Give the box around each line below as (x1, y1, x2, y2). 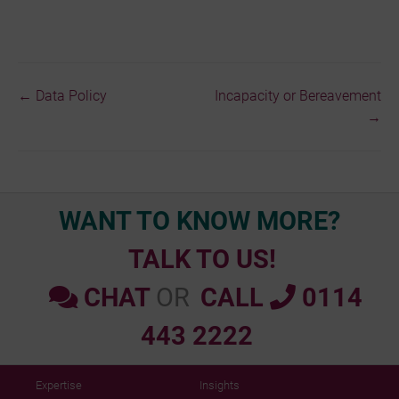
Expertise (36, 379, 83, 393)
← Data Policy (18, 86, 107, 104)
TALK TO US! (127, 243, 276, 274)
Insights (199, 379, 240, 393)
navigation (18, 124, 117, 150)
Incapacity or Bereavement (215, 86, 381, 104)
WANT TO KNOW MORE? (59, 205, 340, 236)
